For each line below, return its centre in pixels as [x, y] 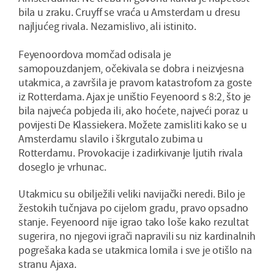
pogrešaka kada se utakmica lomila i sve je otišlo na [135, 250]
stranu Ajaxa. [47, 264]
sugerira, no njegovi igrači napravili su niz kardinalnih [137, 236]
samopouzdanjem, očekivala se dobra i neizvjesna [131, 68]
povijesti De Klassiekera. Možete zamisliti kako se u [133, 125]
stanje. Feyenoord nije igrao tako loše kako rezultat [134, 222]
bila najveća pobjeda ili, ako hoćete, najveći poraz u [133, 111]
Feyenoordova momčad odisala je [95, 54]
